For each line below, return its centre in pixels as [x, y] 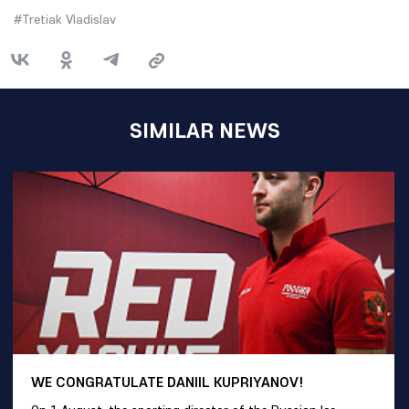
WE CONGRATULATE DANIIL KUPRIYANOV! [168, 381]
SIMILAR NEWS [204, 129]
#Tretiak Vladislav [65, 19]
